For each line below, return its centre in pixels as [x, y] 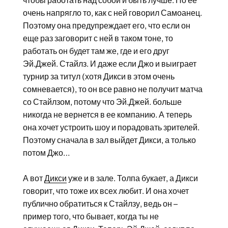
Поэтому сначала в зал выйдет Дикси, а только [109, 140]
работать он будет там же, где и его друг [96, 51]
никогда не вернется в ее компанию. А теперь [107, 115]
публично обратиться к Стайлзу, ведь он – [100, 204]
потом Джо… [46, 153]
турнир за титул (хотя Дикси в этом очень [98, 76]
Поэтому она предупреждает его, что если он [106, 25]
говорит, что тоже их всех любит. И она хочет [106, 191]
